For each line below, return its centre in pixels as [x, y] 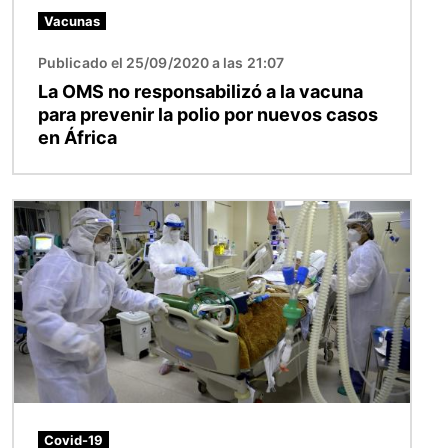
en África [77, 137]
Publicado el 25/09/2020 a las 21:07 [161, 62]
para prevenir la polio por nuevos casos [208, 114]
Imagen [42, 211]
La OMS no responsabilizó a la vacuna [200, 91]
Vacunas [72, 20]
